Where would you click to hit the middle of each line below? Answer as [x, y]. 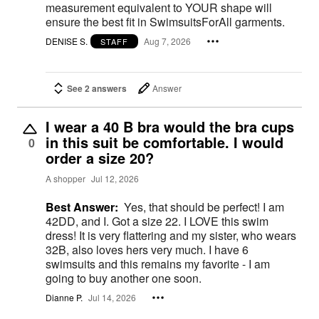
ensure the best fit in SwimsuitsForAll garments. [165, 22]
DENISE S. [67, 41]
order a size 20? [100, 157]
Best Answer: [82, 206]
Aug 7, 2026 [167, 41]
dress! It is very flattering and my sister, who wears [62, 235]
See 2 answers [97, 88]
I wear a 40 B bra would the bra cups [170, 126]
